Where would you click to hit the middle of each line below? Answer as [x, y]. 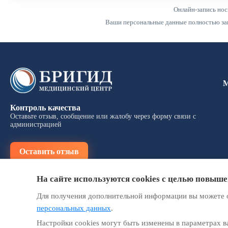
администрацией [36, 125]
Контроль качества [45, 108]
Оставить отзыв [49, 152]
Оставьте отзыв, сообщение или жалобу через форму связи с [103, 117]
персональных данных [74, 208]
